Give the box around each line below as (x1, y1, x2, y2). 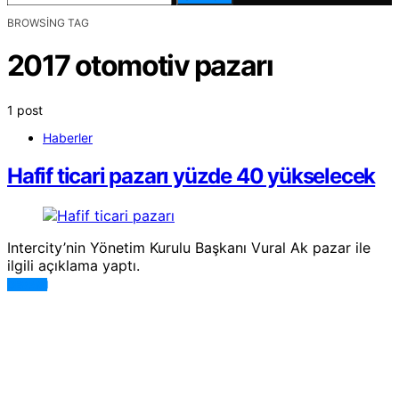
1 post (7, 102, 43, 118)
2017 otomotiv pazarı (7, 48, 273, 84)
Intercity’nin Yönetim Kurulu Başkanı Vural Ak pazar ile (7, 238, 370, 256)
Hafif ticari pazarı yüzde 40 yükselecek (7, 162, 376, 189)
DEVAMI (7, 277, 48, 291)
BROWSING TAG (7, 16, 89, 29)
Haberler (43, 129, 93, 145)
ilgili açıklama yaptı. (7, 256, 140, 274)
